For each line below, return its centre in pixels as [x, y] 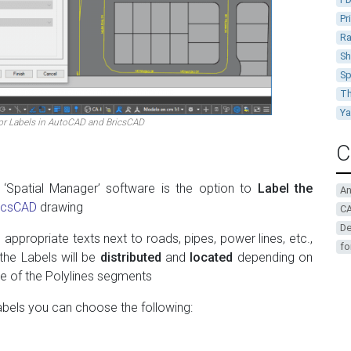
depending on [273, 257]
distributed [130, 257]
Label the [285, 188]
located [212, 257]
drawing [60, 207]
